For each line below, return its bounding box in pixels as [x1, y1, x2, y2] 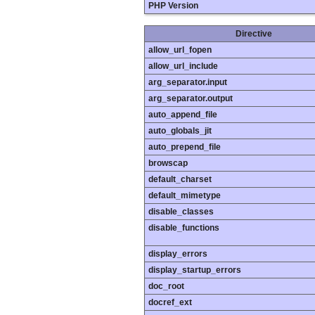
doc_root [148, 281, 184, 292]
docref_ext [148, 297, 192, 308]
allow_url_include [148, 61, 218, 72]
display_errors [148, 249, 207, 259]
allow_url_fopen [148, 45, 212, 56]
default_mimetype [148, 191, 221, 201]
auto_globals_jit [148, 126, 212, 136]
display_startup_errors [148, 265, 241, 276]
